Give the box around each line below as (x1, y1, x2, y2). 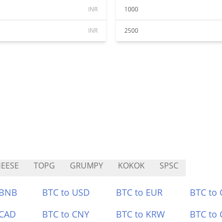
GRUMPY (70, 160, 103, 171)
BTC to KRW (116, 208, 165, 220)
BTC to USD (42, 186, 90, 198)
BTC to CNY (42, 208, 90, 220)
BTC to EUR (116, 186, 163, 198)
